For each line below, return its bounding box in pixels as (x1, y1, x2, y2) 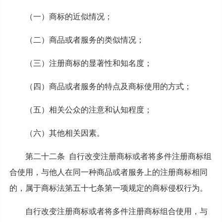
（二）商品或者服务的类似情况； (25, 35, 144, 44)
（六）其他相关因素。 (25, 128, 105, 137)
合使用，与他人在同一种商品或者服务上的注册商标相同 (9, 167, 208, 176)
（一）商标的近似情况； (25, 12, 112, 21)
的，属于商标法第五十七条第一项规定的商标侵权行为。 (9, 183, 208, 192)
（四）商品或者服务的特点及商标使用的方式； (25, 82, 192, 91)
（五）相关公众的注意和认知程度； (25, 105, 152, 114)
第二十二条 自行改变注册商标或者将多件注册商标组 (25, 152, 212, 161)
